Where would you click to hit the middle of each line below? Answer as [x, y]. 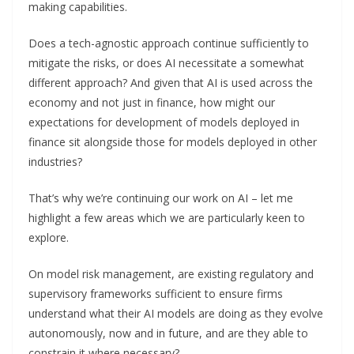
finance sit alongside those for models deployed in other [173, 141]
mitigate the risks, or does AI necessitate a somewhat [166, 62]
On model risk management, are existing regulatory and [171, 273]
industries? [55, 161]
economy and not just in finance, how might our [152, 102]
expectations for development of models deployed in [164, 122]
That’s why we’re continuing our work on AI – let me [161, 198]
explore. [49, 237]
